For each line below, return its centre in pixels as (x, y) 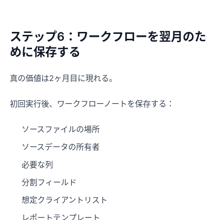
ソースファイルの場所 (61, 129)
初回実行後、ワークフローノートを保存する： (92, 103)
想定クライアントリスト (65, 200)
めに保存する (45, 52)
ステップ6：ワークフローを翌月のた (108, 36)
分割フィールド (49, 182)
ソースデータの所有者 (61, 147)
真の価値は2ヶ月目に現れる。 (63, 78)
